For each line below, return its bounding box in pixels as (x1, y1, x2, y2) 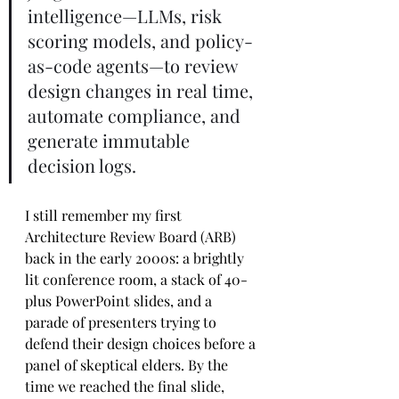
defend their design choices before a (25, 334, 259, 353)
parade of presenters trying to (25, 313, 220, 331)
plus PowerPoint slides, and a (25, 291, 216, 310)
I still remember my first (25, 206, 185, 224)
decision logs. (28, 153, 136, 177)
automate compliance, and (28, 103, 245, 127)
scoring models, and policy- (28, 28, 253, 53)
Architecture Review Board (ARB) (25, 227, 240, 246)
